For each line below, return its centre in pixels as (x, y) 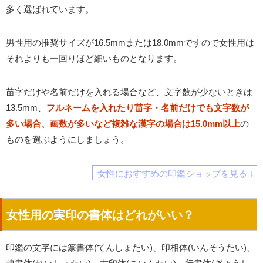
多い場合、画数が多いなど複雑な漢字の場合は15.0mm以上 (123, 124)
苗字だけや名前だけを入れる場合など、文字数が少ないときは (129, 92)
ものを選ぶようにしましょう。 (68, 140)
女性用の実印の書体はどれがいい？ (100, 215)
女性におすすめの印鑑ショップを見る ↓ (176, 173)
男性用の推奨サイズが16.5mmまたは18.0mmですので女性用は (130, 43)
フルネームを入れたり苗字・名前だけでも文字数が (148, 108)
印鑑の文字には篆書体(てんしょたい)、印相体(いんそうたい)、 (131, 248)
